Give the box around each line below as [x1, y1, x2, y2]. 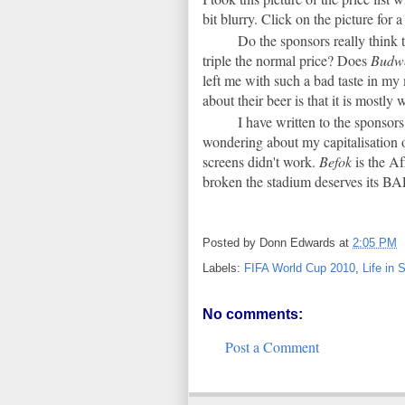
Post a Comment [225, 337, 319, 357]
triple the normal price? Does [202, 50, 371, 70]
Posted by [202, 236, 259, 250]
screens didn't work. [202, 151, 319, 171]
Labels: [202, 261, 244, 276]
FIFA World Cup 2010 [244, 261, 355, 276]
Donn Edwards [259, 236, 335, 250]
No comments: [202, 306, 303, 323]
